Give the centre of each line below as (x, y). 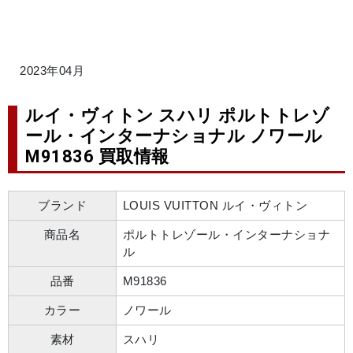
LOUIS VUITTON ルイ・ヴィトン (215, 205)
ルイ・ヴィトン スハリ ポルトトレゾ (177, 115)
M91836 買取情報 (97, 156)
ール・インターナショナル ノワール (174, 136)
